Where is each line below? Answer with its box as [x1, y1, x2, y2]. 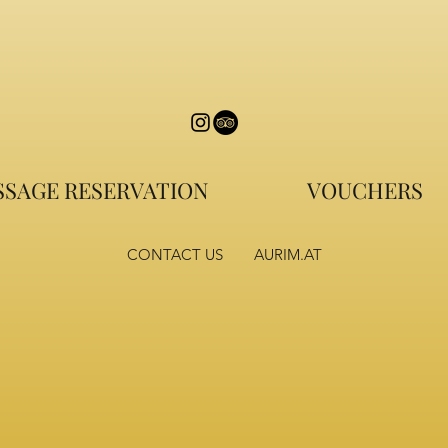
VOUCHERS [306, 174, 423, 205]
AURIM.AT [254, 244, 322, 264]
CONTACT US [127, 244, 223, 264]
